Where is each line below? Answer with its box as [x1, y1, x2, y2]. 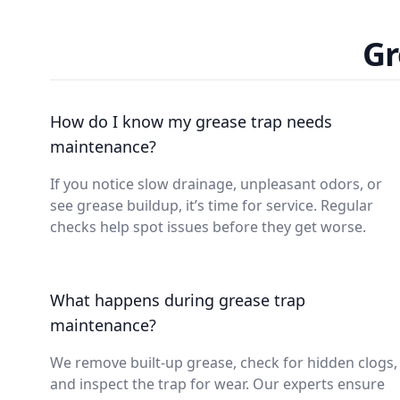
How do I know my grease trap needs [50, 111, 332, 132]
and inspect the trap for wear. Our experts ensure [50, 374, 385, 394]
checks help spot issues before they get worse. [50, 217, 366, 237]
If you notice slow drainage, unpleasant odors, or [50, 174, 382, 194]
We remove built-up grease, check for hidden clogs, [50, 353, 397, 372]
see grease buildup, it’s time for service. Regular [50, 196, 373, 215]
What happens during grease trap [50, 289, 305, 311]
